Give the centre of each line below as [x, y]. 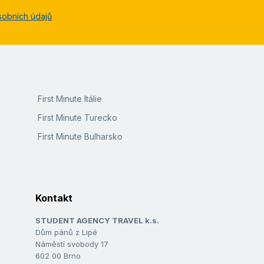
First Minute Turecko [77, 118]
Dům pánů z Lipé [66, 232]
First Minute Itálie [70, 99]
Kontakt [54, 198]
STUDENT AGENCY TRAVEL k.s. [97, 221]
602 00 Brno [58, 256]
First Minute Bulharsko [80, 137]
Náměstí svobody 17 [72, 244]
